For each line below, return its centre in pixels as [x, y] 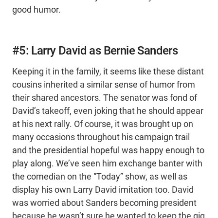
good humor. [36, 10]
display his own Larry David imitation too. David [103, 190]
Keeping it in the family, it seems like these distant [108, 72]
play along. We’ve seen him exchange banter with [107, 164]
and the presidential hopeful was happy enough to [108, 151]
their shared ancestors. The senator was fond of [105, 98]
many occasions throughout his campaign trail [101, 137]
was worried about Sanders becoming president [104, 203]
